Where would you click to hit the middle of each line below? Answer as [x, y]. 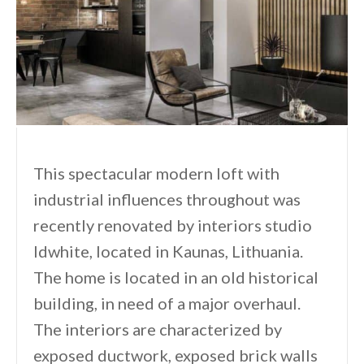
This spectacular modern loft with [156, 173]
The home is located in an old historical [176, 277]
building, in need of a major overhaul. [167, 303]
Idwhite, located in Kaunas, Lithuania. [168, 251]
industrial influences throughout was [167, 199]
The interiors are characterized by [158, 329]
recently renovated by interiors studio [173, 225]
